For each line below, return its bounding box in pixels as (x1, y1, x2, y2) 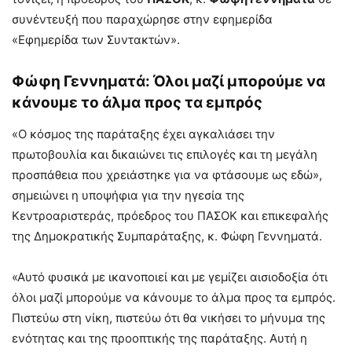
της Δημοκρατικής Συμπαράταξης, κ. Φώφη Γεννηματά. (12, 228, 322, 244)
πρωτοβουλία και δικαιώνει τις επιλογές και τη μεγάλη (12, 146, 317, 162)
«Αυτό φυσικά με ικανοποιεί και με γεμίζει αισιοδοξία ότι (12, 269, 328, 284)
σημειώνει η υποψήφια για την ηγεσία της (12, 187, 244, 203)
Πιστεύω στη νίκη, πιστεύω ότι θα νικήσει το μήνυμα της (12, 310, 325, 325)
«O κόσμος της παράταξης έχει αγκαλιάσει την (12, 126, 275, 141)
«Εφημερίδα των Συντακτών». (12, 31, 180, 47)
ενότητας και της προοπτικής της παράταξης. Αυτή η (12, 330, 307, 346)
